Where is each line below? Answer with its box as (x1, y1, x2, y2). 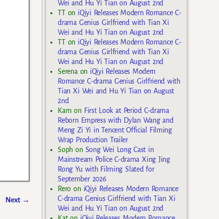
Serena (58, 67, 78, 75)
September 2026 (58, 175, 107, 183)
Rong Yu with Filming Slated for (58, 165, 154, 173)
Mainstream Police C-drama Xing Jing (58, 155, 170, 163)
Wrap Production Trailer (58, 135, 128, 144)
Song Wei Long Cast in (85, 145, 154, 153)
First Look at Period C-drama (84, 106, 169, 114)
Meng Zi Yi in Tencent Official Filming (58, 126, 172, 134)
